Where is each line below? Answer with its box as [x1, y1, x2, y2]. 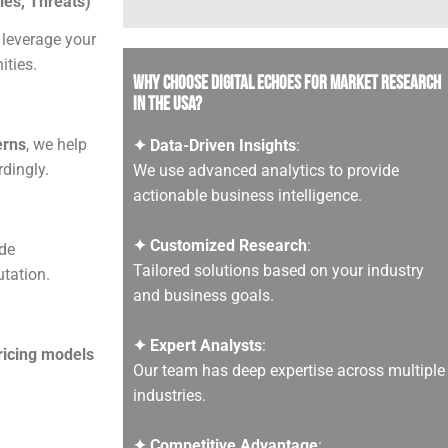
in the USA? [133, 93, 203, 115]
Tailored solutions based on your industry [133, 260, 425, 280]
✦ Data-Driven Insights [133, 135, 297, 155]
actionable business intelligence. [133, 185, 363, 205]
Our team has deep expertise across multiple [133, 360, 446, 380]
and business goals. [133, 285, 275, 305]
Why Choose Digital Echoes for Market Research [133, 72, 442, 94]
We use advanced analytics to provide [133, 160, 400, 180]
